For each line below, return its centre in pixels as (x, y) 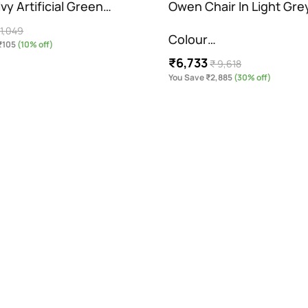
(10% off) (35, 44)
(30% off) (252, 77)
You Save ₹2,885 (201, 77)
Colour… (192, 39)
